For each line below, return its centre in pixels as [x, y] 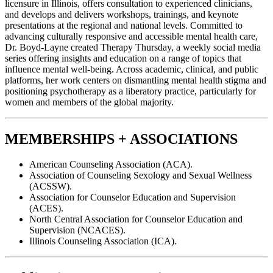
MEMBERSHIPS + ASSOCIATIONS [121, 139]
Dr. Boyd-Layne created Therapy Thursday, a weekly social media [133, 47]
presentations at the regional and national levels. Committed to [124, 25]
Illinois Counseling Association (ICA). [103, 241]
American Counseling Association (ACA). [111, 165]
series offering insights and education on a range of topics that [123, 58]
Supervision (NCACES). [77, 230]
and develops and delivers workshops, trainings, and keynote [122, 14]
